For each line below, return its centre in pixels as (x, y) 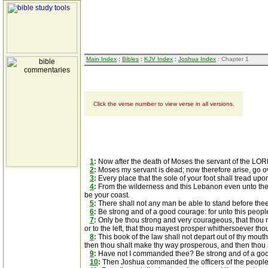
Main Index (101, 59)
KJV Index (159, 59)
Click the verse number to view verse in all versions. (164, 104)
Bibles (130, 59)
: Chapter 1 (232, 59)
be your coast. (107, 195)
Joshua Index (197, 59)
